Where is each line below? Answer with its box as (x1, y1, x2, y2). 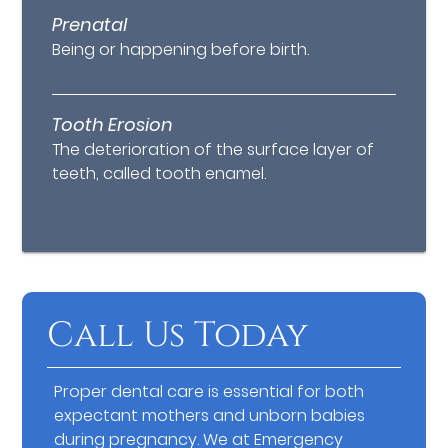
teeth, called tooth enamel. (52, 162, 267, 186)
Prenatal (52, 12, 128, 38)
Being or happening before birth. (52, 38, 310, 62)
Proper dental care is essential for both (54, 380, 365, 404)
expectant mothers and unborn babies (54, 404, 366, 428)
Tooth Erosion (52, 112, 174, 138)
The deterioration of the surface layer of (52, 138, 375, 162)
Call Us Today (47, 312, 309, 360)
